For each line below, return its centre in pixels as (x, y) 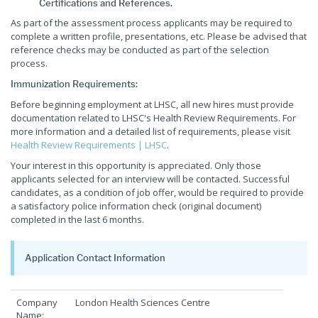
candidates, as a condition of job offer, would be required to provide (157, 192)
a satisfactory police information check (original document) (136, 205)
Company (37, 302)
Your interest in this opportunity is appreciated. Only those (136, 165)
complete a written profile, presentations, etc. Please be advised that (159, 36)
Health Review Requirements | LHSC (89, 144)
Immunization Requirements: (74, 83)
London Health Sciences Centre (143, 302)
